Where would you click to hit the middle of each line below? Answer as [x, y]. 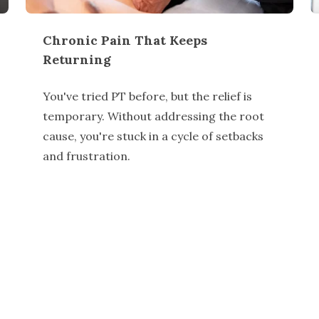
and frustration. [87, 156]
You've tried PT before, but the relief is [147, 96]
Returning [77, 60]
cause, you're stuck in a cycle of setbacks [153, 136]
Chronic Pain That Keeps [125, 41]
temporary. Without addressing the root [153, 116]
